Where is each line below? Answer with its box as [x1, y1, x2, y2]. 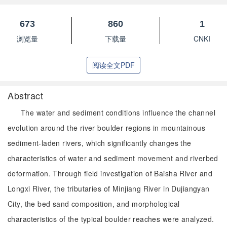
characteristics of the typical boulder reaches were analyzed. [8, 214, 214, 224]
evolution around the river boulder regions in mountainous [8, 123, 205, 133]
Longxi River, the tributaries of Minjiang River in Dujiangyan [8, 183, 210, 194]
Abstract [8, 89, 44, 102]
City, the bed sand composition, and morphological [8, 199, 180, 209]
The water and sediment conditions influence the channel [21, 107, 216, 118]
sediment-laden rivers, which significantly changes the [8, 138, 192, 148]
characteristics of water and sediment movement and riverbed [8, 153, 218, 163]
